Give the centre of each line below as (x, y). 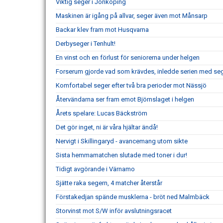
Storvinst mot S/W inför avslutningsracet (114, 211)
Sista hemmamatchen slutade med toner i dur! (121, 155)
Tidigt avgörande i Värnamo (95, 169)
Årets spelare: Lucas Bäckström (102, 113)
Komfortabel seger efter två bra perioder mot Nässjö (131, 85)
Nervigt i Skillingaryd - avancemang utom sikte (122, 141)
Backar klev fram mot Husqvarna (102, 29)
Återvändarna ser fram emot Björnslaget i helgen (125, 99)
